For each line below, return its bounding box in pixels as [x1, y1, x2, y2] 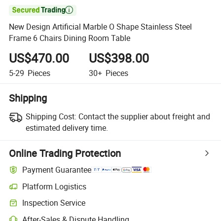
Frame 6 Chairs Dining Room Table [9, 33, 131, 44]
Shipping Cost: [25, 110, 76, 122]
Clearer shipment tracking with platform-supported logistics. [8, 186, 192, 196]
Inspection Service [22, 197, 86, 209]
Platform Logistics [22, 181, 87, 192]
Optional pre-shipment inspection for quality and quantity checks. [8, 202, 208, 212]
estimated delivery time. [25, 122, 108, 133]
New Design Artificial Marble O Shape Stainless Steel [9, 21, 192, 33]
